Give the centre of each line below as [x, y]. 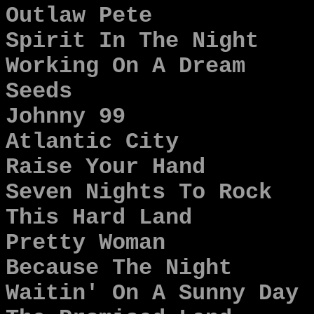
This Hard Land [99, 218]
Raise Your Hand [105, 168]
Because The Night [119, 268]
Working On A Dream [125, 67]
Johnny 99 [66, 117]
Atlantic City [92, 142]
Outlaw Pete [79, 16]
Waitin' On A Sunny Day [152, 294]
